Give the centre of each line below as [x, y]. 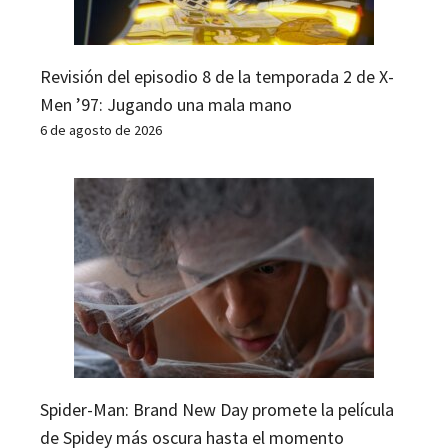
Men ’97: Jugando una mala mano [166, 104]
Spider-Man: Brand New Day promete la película [217, 409]
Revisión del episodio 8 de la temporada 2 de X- [217, 76]
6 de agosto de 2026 [101, 129]
